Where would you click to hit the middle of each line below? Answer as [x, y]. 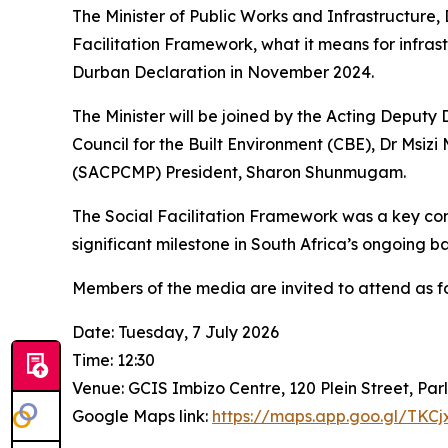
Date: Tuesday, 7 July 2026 [175, 332]
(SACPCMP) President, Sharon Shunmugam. [239, 172]
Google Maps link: [142, 416]
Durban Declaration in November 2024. [223, 72]
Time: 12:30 [113, 360]
